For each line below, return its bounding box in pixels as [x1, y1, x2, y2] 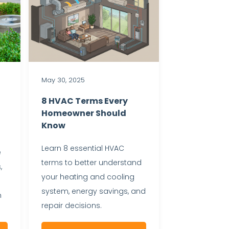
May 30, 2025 [41, 75, 85, 85]
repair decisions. [41, 200, 102, 211]
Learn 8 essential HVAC [41, 143, 124, 153]
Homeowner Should [41, 107, 126, 119]
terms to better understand [41, 157, 142, 168]
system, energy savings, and [41, 186, 146, 196]
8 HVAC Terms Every [41, 95, 128, 107]
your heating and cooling [41, 171, 134, 182]
